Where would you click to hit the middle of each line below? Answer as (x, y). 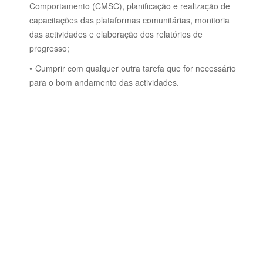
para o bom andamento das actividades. (104, 82)
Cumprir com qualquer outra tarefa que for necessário (136, 68)
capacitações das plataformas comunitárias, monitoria (129, 20)
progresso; (49, 48)
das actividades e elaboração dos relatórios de (116, 34)
